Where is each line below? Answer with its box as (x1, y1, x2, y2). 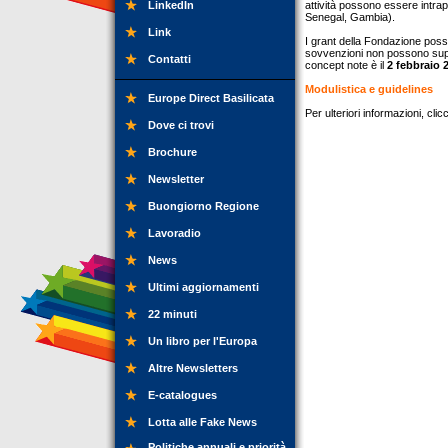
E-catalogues (148, 389, 217, 401)
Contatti (148, 53, 191, 65)
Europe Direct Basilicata (148, 92, 274, 104)
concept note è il (305, 59, 387, 71)
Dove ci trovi (148, 119, 214, 131)
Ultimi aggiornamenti (148, 281, 259, 293)
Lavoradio (148, 227, 201, 239)
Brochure (148, 146, 197, 158)
